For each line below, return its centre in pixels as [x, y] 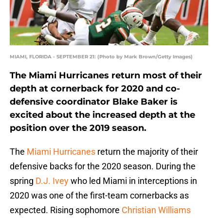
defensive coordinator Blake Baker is [94, 102]
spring [23, 181]
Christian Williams [156, 210]
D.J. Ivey [52, 181]
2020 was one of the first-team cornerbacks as [99, 196]
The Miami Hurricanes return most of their [106, 76]
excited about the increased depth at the [102, 115]
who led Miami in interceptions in [133, 181]
